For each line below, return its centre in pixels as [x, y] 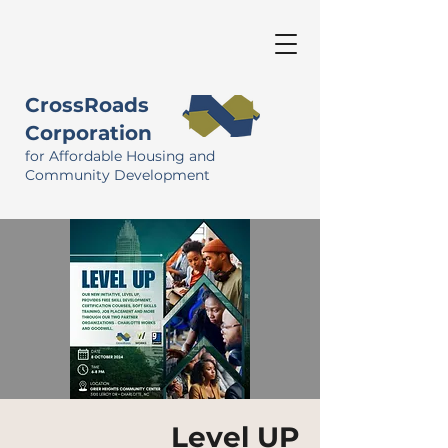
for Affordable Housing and [120, 156]
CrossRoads [87, 105]
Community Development [117, 175]
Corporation [88, 133]
